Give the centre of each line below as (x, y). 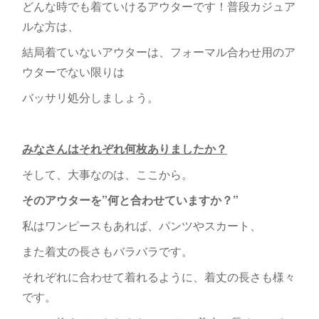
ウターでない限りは (73, 72)
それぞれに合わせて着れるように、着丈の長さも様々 (158, 277)
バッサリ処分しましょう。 (90, 97)
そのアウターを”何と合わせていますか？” (130, 200)
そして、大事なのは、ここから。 (109, 174)
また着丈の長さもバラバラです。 (107, 251)
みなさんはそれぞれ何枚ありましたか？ (124, 148)
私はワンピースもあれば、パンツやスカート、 (141, 225)
